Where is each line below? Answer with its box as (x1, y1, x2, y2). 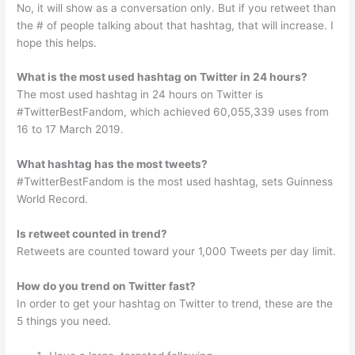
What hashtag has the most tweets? (17, 158, 208, 171)
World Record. (17, 193, 89, 206)
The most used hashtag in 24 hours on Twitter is (17, 88, 264, 101)
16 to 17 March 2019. (17, 123, 124, 136)
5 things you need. (17, 315, 112, 328)
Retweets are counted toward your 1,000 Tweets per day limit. (17, 245, 337, 258)
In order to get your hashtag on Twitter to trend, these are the (17, 297, 334, 311)
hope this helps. (17, 36, 97, 49)
